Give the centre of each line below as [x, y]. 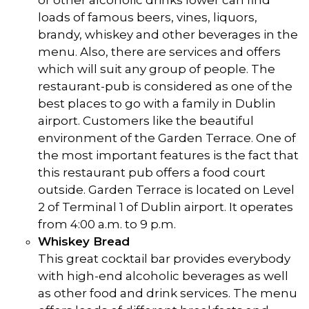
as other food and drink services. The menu [168, 293]
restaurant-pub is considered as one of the [165, 87]
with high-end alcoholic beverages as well [163, 276]
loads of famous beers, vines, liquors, [148, 18]
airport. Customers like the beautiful [146, 121]
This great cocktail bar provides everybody [164, 259]
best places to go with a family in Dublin [157, 104]
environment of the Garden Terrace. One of [167, 138]
